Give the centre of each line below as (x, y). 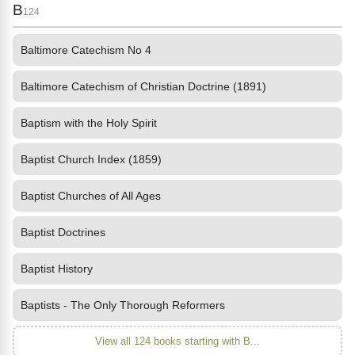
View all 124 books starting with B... (177, 341)
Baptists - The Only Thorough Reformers (123, 305)
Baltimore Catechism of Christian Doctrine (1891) (143, 86)
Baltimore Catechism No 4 (86, 50)
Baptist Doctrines (63, 232)
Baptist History (57, 269)
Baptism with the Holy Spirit (89, 123)
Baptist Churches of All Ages (91, 196)
